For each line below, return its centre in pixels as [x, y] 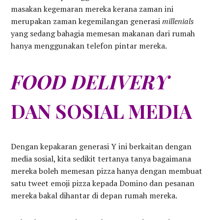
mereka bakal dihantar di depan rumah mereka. [94, 196]
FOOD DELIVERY [90, 82]
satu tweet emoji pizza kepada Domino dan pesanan [103, 183]
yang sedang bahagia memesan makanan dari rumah [103, 34]
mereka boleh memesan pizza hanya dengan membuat [107, 171]
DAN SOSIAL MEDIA [102, 111]
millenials [178, 21]
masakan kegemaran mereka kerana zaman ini [92, 9]
